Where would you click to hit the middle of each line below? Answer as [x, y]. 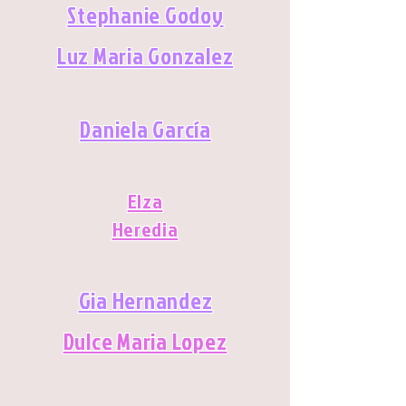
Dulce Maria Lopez [145, 341]
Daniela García [145, 129]
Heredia [145, 229]
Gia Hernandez [145, 300]
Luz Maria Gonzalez [145, 56]
